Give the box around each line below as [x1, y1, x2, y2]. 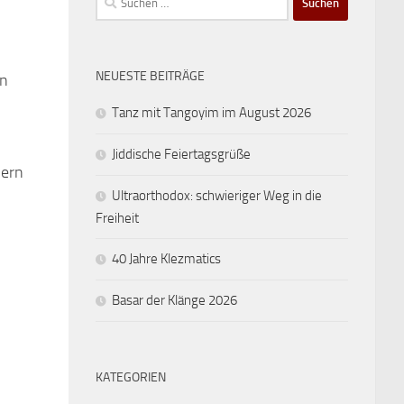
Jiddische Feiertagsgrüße [112, 145, 251, 162]
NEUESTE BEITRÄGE [96, 68, 205, 84]
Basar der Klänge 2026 [112, 291, 237, 308]
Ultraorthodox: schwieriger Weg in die [112, 187, 322, 204]
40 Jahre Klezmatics [112, 250, 221, 267]
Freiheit [96, 209, 139, 226]
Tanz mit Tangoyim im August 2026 [112, 104, 311, 121]
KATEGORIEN [96, 369, 166, 385]
